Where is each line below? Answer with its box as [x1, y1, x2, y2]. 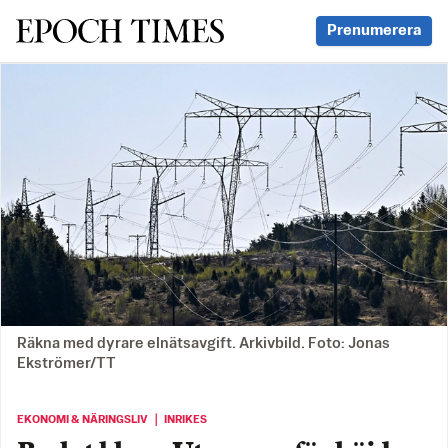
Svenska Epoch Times [15, 18, 222, 42]
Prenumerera [327, 23, 421, 38]
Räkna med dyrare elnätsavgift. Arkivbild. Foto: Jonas [17, 336, 390, 352]
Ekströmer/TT [17, 356, 116, 372]
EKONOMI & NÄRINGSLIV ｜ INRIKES [17, 414, 207, 427]
